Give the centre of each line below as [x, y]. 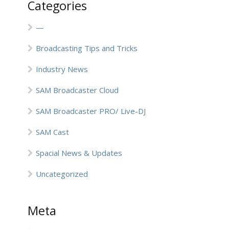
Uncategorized [62, 174]
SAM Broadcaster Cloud [77, 90]
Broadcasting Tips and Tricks [87, 48]
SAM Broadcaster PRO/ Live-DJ [91, 111]
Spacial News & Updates [79, 153]
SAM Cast [52, 132]
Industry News [62, 69]
